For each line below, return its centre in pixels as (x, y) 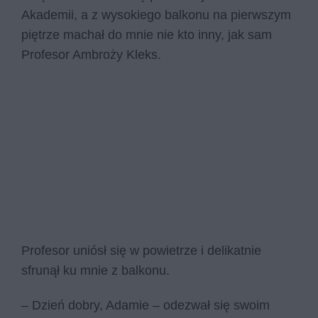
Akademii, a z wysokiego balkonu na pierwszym (156, 15)
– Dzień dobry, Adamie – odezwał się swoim (146, 306)
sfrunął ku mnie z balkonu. (97, 270)
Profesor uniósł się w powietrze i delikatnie (141, 250)
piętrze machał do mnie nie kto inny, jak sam (147, 35)
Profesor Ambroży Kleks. (93, 55)
